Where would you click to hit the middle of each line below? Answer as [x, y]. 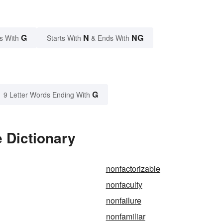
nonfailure [123, 200]
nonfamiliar [125, 216]
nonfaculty [124, 184]
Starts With [65, 38]
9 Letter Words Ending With [47, 94]
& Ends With [110, 38]
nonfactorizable [133, 168]
